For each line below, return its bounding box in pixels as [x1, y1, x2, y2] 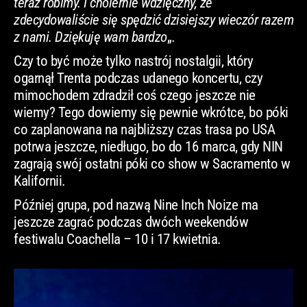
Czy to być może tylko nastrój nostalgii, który [14, 52, 253, 69]
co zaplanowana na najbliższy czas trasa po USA [14, 121, 275, 138]
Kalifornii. [14, 172, 66, 189]
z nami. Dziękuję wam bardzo [14, 28, 167, 45]
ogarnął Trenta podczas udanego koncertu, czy [14, 69, 262, 86]
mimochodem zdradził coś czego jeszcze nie [14, 86, 256, 103]
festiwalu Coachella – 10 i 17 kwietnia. [14, 230, 221, 247]
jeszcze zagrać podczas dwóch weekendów [14, 213, 248, 230]
